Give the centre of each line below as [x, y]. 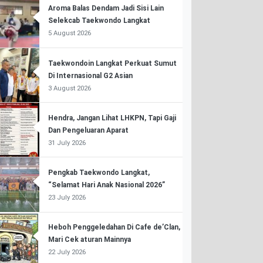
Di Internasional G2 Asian [90, 75]
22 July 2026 [67, 252]
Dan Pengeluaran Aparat [88, 130]
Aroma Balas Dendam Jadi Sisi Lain [106, 9]
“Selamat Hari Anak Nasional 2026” [106, 185]
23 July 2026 [67, 197]
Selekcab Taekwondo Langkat [99, 21]
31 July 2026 [67, 143]
